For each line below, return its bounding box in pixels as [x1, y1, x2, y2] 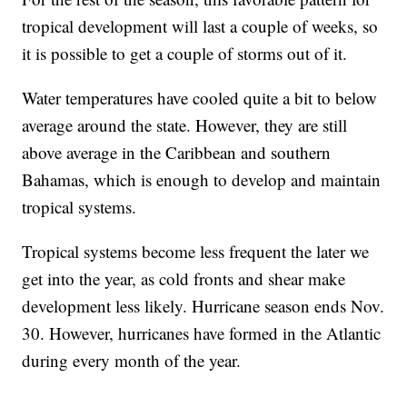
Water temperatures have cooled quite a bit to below [22, 86, 378, 110]
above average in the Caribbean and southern [22, 141, 332, 164]
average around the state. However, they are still [22, 114, 348, 137]
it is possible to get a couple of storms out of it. [22, 42, 348, 65]
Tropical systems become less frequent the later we [22, 240, 370, 263]
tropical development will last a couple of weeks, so [22, 15, 379, 38]
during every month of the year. [22, 349, 242, 372]
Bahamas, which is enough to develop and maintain [22, 168, 382, 192]
